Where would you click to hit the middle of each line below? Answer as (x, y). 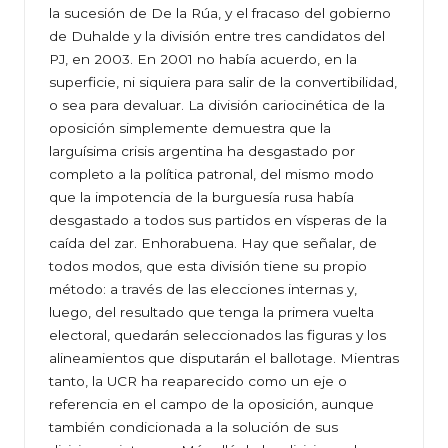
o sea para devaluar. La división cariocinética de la (217, 105)
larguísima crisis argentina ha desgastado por (202, 151)
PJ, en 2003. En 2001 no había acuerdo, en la (203, 59)
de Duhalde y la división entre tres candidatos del (217, 36)
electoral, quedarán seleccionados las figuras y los (217, 335)
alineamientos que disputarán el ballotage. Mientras (224, 358)
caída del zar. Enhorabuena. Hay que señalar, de (213, 243)
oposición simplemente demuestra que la (190, 128)
